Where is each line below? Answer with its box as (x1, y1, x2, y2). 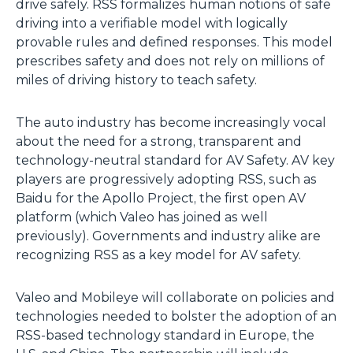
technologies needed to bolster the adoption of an (16, 309, 336, 324)
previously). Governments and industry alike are (16, 229, 321, 243)
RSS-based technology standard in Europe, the (16, 328, 314, 343)
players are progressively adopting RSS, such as (16, 172, 317, 187)
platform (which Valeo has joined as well (16, 210, 268, 225)
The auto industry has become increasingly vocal (16, 115, 326, 130)
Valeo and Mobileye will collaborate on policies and (16, 290, 335, 305)
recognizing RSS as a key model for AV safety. (16, 247, 301, 262)
